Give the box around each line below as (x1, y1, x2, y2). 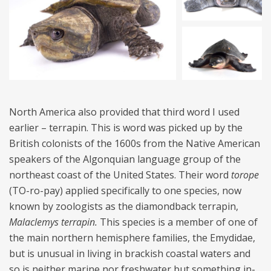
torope (231, 168, 259, 181)
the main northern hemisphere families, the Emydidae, (9, 230, 255, 244)
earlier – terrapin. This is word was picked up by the (9, 120, 243, 134)
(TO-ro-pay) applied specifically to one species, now (9, 183, 241, 197)
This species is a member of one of (100, 215, 258, 229)
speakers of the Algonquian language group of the (9, 152, 241, 166)
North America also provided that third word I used (9, 105, 240, 119)
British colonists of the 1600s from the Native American (9, 136, 260, 150)
